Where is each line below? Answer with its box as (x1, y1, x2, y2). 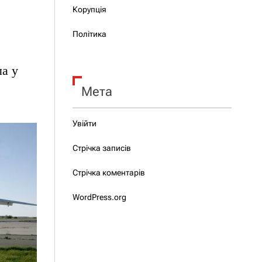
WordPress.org (72, 192, 126, 202)
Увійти (72, 119, 96, 128)
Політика (72, 29, 106, 39)
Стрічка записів (72, 143, 131, 153)
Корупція (72, 5, 106, 14)
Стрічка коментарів (72, 168, 145, 177)
